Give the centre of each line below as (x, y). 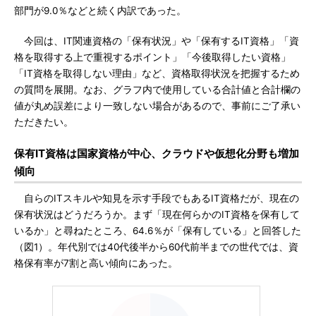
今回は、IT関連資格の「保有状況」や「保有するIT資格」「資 (157, 41)
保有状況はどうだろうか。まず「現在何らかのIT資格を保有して (157, 214)
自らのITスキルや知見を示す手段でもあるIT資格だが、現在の (157, 198)
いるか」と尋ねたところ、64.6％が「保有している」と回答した (158, 231)
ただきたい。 (44, 122)
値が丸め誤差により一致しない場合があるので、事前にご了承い (157, 106)
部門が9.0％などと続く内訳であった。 (100, 11)
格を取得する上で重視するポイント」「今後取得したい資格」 (152, 57)
